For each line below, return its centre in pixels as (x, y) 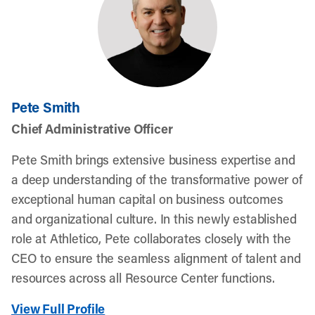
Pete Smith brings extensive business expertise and (153, 160)
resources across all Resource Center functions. (143, 278)
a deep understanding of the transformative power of (157, 179)
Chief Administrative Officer (92, 129)
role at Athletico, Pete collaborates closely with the (151, 238)
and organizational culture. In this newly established (154, 219)
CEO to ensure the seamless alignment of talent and (156, 258)
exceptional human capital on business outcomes (147, 199)
